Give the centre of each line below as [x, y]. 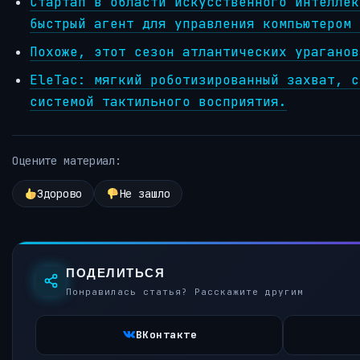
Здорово [59, 194]
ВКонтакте [166, 335]
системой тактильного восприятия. [159, 101]
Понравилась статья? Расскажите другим [185, 292]
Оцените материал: [67, 160]
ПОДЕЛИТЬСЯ [115, 273]
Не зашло [144, 194]
